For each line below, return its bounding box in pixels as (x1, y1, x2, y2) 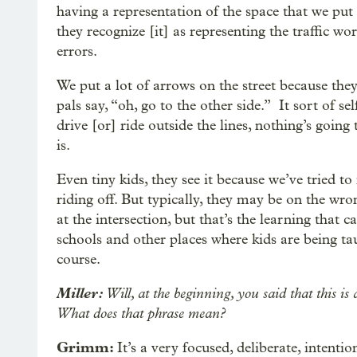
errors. (57, 43, 97, 60)
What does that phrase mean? (57, 304, 226, 322)
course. (57, 251, 100, 268)
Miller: (57, 284, 106, 302)
